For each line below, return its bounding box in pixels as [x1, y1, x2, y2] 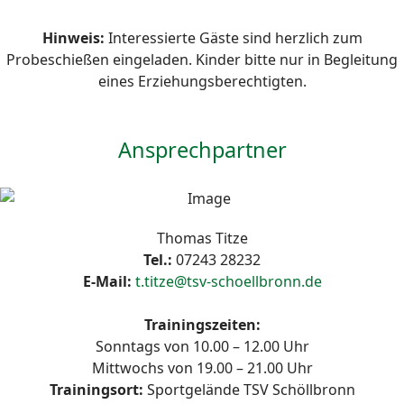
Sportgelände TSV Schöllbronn [146, 380, 355, 399]
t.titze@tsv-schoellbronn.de [134, 271, 322, 291]
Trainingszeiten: [143, 315, 261, 335]
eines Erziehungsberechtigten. [97, 71, 307, 91]
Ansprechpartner [117, 135, 287, 164]
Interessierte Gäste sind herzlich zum [104, 28, 363, 48]
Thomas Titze [156, 228, 248, 248]
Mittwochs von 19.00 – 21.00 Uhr [91, 358, 313, 378]
